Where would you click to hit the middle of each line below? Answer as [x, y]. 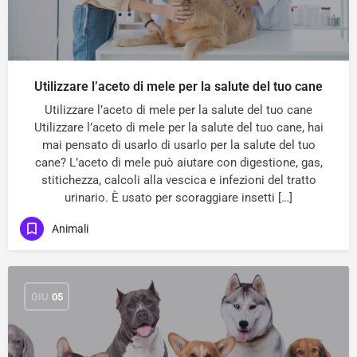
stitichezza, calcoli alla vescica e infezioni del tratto [178, 180]
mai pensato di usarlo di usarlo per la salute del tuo [178, 145]
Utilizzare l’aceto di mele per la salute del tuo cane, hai [178, 127]
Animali [70, 228]
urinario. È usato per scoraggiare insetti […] [178, 198]
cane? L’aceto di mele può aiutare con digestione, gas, [178, 163]
